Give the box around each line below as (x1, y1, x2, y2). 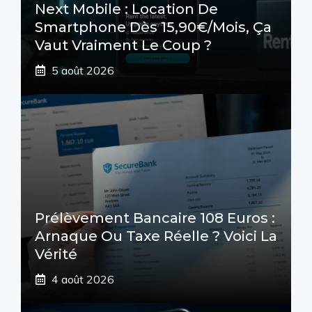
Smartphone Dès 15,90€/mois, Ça (35, 18, 272, 36)
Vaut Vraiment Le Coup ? (35, 36, 212, 54)
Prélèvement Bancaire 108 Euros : (35, 209, 275, 226)
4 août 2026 (52, 272, 114, 286)
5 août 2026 (52, 63, 114, 77)
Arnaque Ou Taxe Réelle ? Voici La (35, 227, 277, 244)
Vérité (35, 245, 77, 263)
